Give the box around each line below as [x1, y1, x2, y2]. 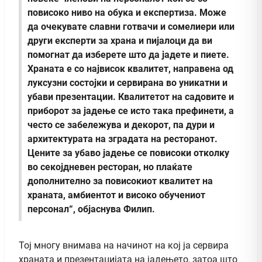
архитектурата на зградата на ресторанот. [27, 133, 218, 145]
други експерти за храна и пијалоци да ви [27, 35, 212, 47]
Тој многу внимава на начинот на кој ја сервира [19, 240, 229, 251]
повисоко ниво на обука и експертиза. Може [27, 7, 226, 19]
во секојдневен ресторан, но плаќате [27, 161, 192, 173]
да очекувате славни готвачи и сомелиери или [27, 21, 235, 33]
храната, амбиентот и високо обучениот [27, 189, 205, 201]
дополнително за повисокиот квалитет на [27, 175, 213, 187]
